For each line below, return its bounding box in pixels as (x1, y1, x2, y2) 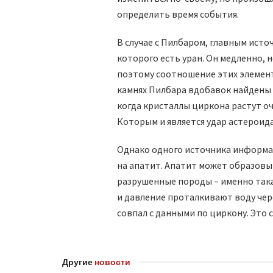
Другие (62, 255, 94, 268)
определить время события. (117, 8, 239, 21)
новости (94, 255, 130, 268)
